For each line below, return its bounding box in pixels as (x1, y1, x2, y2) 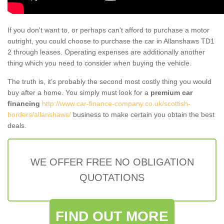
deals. (7, 121, 26, 129)
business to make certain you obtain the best (71, 110, 214, 118)
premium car (150, 88, 192, 96)
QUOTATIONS (79, 171, 144, 183)
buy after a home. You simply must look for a (7, 88, 150, 96)
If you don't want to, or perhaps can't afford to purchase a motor (7, 25, 209, 34)
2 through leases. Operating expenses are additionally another (7, 47, 205, 56)
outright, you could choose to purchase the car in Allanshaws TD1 (7, 36, 214, 45)
